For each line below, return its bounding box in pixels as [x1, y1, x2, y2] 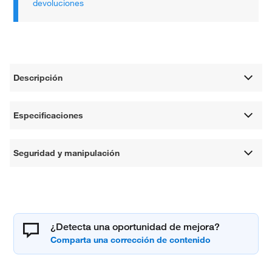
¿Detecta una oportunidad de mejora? [50, 221, 220, 233]
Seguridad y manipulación [13, 148, 120, 159]
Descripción [13, 72, 63, 84]
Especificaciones [13, 110, 84, 121]
